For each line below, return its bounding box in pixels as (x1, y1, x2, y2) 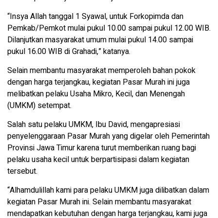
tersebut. (7, 165, 37, 177)
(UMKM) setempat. (7, 99, 72, 111)
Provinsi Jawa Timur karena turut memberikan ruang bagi (7, 142, 196, 154)
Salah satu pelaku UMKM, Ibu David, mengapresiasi (7, 118, 180, 130)
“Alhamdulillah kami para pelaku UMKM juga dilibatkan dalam (7, 184, 209, 196)
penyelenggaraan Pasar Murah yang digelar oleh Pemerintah (7, 130, 210, 142)
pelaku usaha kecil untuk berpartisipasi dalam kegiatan (7, 153, 189, 165)
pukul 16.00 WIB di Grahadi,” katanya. (7, 45, 130, 57)
